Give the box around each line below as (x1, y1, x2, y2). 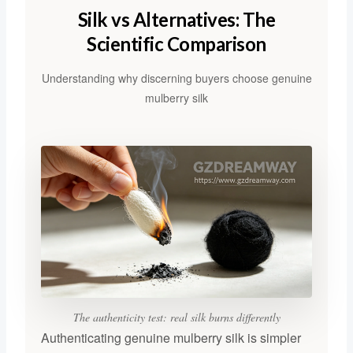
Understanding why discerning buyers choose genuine (41, 69, 312, 86)
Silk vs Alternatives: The (77, 7, 276, 31)
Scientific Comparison (87, 32, 266, 55)
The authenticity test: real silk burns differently (72, 310, 281, 325)
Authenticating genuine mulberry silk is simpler (40, 329, 301, 347)
